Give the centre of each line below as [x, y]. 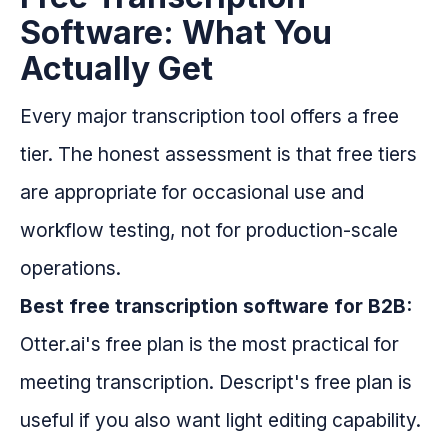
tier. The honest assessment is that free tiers [218, 154]
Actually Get [116, 69]
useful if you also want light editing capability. [220, 420]
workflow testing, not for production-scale [209, 230]
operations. [70, 268]
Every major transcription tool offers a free [209, 116]
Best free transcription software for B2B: [216, 306]
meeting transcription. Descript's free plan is [216, 382]
